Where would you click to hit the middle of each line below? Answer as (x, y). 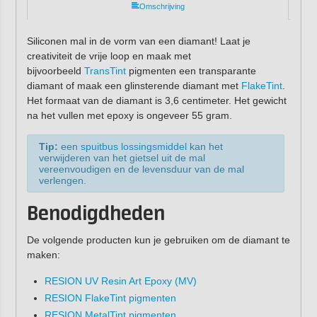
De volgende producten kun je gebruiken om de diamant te (158, 240)
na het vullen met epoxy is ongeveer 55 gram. (129, 115)
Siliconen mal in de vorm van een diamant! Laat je (138, 41)
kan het (204, 147)
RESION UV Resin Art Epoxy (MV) (120, 281)
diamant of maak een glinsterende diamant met (134, 85)
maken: (43, 255)
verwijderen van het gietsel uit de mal (122, 158)
